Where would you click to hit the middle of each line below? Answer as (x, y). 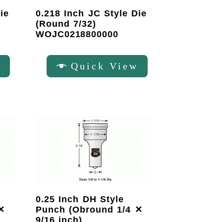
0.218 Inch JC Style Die (91, 14)
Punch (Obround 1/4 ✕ (89, 209)
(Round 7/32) (66, 24)
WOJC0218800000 (77, 34)
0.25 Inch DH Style (80, 199)
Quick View (104, 66)
